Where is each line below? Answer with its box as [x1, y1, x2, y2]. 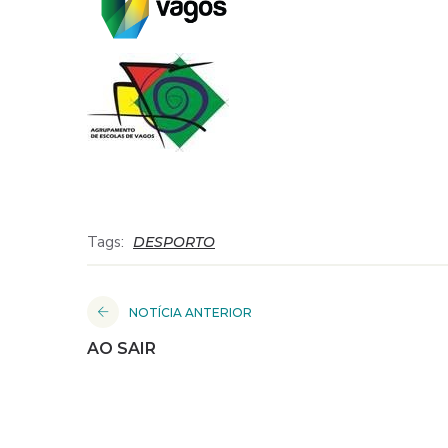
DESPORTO [133, 232, 215, 251]
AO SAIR [87, 338, 156, 358]
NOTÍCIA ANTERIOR [129, 304, 252, 320]
